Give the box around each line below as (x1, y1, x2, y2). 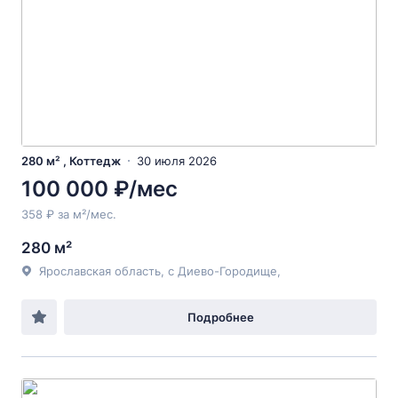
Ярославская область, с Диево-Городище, (39, 264, 281, 278)
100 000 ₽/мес (21, 176, 178, 202)
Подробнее (187, 310, 254, 324)
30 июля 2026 (137, 154, 217, 168)
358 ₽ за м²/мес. (21, 207, 116, 221)
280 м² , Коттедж (21, 154, 121, 168)
